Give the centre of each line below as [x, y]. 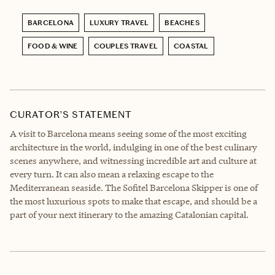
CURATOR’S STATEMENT [71, 114]
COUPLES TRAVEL [126, 46]
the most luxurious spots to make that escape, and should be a [134, 201]
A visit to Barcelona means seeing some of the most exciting [128, 133]
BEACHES [182, 22]
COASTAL [191, 46]
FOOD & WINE [53, 46]
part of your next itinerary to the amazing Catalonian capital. [129, 214]
